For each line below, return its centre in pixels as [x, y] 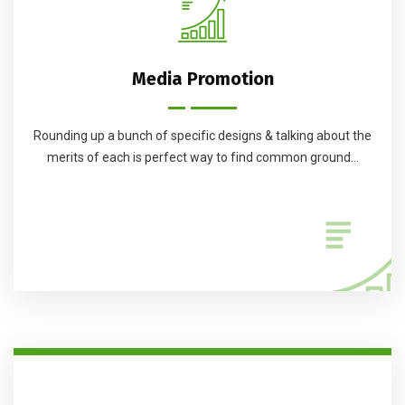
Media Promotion [202, 79]
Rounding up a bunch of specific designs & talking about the [202, 136]
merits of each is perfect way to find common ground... [202, 158]
